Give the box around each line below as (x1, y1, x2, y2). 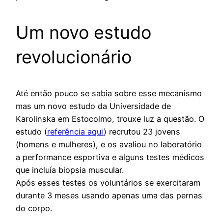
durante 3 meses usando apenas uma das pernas (16, 191, 202, 201)
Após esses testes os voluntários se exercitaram (16, 178, 200, 188)
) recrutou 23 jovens (104, 127, 180, 137)
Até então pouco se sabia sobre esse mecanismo (16, 88, 202, 99)
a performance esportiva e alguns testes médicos (16, 152, 204, 163)
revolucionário (16, 46, 132, 68)
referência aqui (47, 127, 104, 137)
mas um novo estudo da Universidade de (16, 101, 171, 111)
